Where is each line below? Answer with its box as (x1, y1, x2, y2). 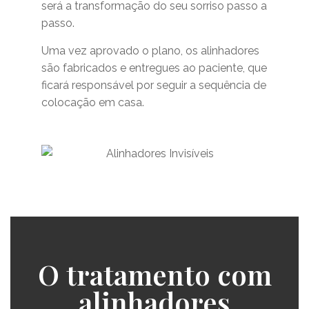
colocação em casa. (41, 96, 144, 110)
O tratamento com (37, 255, 272, 292)
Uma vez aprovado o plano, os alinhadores (41, 44, 259, 58)
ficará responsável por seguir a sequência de (41, 79, 266, 92)
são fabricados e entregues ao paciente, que (41, 61, 267, 75)
